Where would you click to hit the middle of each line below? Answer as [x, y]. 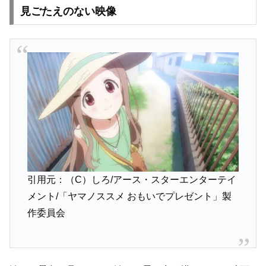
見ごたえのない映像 [68, 12]
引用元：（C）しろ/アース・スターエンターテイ [132, 179]
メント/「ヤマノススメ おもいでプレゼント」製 [129, 196]
